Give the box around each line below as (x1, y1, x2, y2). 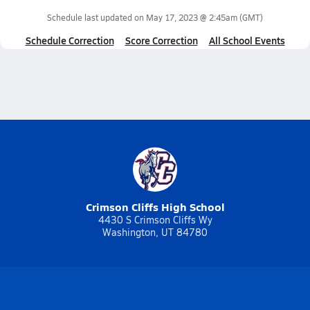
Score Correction (125, 33, 198, 47)
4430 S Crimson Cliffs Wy (98, 213, 212, 226)
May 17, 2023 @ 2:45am (146, 12, 237, 23)
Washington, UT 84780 (102, 226, 208, 239)
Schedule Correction (25, 33, 114, 47)
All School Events (208, 33, 285, 47)
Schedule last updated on (47, 12, 146, 23)
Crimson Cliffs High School (85, 199, 225, 215)
